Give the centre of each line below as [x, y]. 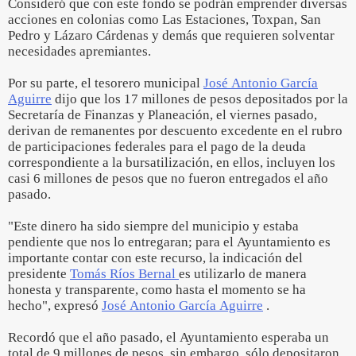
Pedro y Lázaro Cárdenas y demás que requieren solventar [171, 35]
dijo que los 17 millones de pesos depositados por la [200, 99]
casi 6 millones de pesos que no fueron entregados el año [168, 178]
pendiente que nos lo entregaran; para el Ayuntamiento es [169, 242]
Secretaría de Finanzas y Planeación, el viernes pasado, [163, 115]
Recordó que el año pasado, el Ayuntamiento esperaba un [168, 337]
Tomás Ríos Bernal [124, 274]
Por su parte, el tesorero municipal [106, 83]
